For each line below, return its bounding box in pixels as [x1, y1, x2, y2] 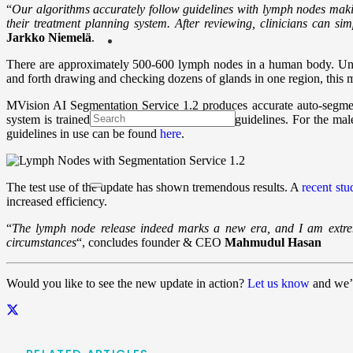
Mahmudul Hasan [225, 236, 321, 250]
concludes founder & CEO [85, 236, 225, 250]
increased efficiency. [6, 195, 107, 209]
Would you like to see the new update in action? [6, 277, 247, 291]
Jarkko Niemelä [6, 31, 91, 45]
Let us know [247, 277, 310, 291]
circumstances [6, 236, 76, 250]
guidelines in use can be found [6, 127, 160, 141]
